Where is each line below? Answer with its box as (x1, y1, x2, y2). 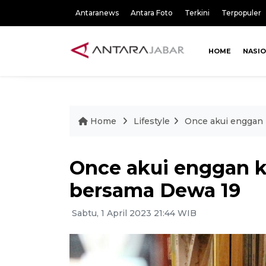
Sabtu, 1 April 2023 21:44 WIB (69, 208, 197, 218)
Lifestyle (134, 116, 170, 126)
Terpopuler (221, 8, 261, 17)
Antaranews (75, 8, 119, 17)
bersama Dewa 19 (69, 179, 240, 202)
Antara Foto (131, 8, 173, 17)
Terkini (185, 8, 210, 17)
